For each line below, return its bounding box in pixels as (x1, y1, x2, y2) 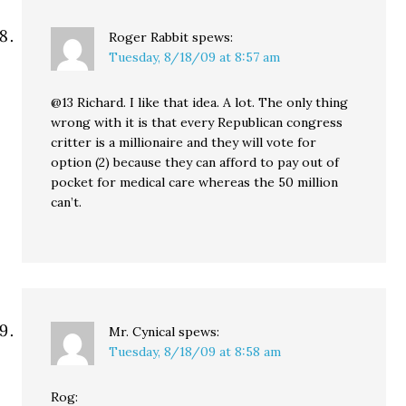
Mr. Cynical (109, 324, 176, 340)
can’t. (51, 194, 82, 210)
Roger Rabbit (109, 29, 189, 45)
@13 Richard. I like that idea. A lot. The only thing (51, 94, 349, 111)
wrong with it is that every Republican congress (51, 114, 343, 130)
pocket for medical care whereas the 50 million (51, 174, 339, 190)
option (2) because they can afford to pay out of (51, 154, 340, 170)
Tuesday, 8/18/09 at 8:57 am (109, 49, 281, 65)
